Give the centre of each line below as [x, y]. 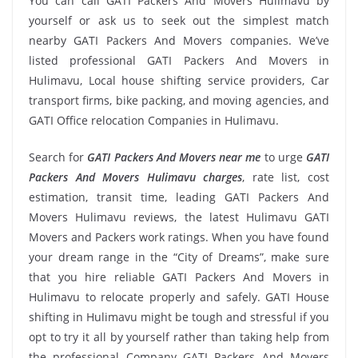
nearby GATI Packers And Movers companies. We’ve [179, 40]
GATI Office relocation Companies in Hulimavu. [154, 120]
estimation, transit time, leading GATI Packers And [179, 197]
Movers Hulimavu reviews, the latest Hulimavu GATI [179, 217]
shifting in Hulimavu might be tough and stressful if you [179, 317]
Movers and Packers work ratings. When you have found [179, 237]
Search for [58, 157]
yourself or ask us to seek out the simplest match [179, 20]
